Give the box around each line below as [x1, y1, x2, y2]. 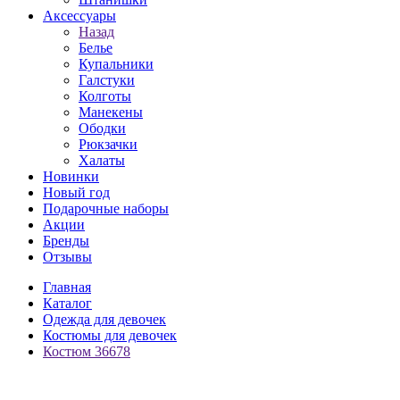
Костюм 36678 [43, 344, 130, 359]
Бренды [43, 233, 89, 248]
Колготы [79, 88, 131, 104]
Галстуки [79, 72, 135, 87]
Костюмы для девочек [43, 328, 177, 343]
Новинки [43, 169, 99, 184]
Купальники [79, 56, 154, 71]
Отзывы [43, 249, 92, 264]
